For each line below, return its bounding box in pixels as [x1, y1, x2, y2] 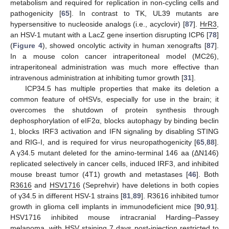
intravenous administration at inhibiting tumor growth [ [10, 74, 184, 82]
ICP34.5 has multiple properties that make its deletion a [25, 84, 219, 93]
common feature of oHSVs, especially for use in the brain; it [10, 95, 219, 104]
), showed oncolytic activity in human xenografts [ [42, 41, 207, 50]
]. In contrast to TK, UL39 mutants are [69, 9, 219, 18]
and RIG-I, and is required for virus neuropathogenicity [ [10, 138, 196, 147]
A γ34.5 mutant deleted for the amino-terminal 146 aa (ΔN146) [10, 149, 219, 157]
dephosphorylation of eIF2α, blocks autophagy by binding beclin [10, 117, 219, 125]
